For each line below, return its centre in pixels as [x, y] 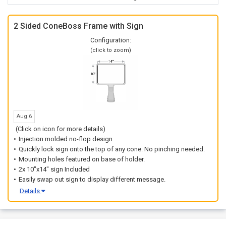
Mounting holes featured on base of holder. [82, 159]
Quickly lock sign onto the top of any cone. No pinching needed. [112, 149]
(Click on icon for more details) [61, 129]
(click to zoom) [110, 50]
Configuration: [110, 40]
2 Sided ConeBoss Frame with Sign [78, 26]
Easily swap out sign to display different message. [92, 179]
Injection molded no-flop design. [66, 139]
